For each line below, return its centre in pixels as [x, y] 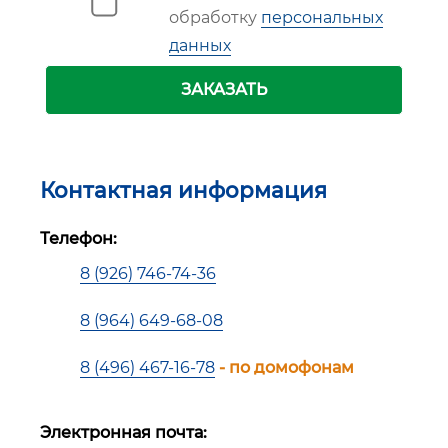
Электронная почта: [123, 433]
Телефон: [78, 239]
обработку [215, 17]
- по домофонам [286, 368]
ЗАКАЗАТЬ [224, 89]
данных [200, 45]
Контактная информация [183, 189]
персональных [322, 17]
